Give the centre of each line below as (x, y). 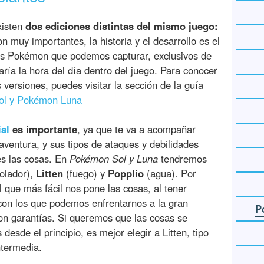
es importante (43, 129)
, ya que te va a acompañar (136, 129)
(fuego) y (85, 174)
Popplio (126, 174)
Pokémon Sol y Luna (114, 159)
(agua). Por (170, 174)
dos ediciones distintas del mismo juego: (122, 26)
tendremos (182, 159)
